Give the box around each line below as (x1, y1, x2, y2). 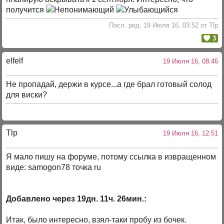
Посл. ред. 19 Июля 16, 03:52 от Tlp (108, 21, 218, 29)
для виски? (6, 90, 47, 99)
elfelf (6, 56, 23, 65)
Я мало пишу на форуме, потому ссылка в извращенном (6, 152, 216, 161)
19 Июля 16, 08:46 (158, 57, 218, 65)
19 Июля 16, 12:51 (158, 129, 218, 137)
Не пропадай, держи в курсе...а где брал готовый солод (6, 80, 212, 89)
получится (6, 5, 46, 14)
